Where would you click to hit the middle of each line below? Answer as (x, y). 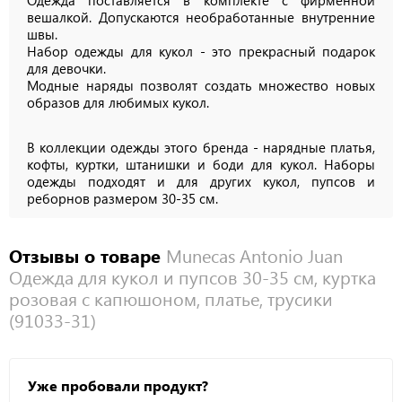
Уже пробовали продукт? (118, 386)
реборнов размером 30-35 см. (122, 199)
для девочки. (66, 69)
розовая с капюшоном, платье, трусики (171, 299)
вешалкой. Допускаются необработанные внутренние (201, 17)
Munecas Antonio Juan (254, 256)
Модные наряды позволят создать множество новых (201, 86)
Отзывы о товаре (87, 256)
